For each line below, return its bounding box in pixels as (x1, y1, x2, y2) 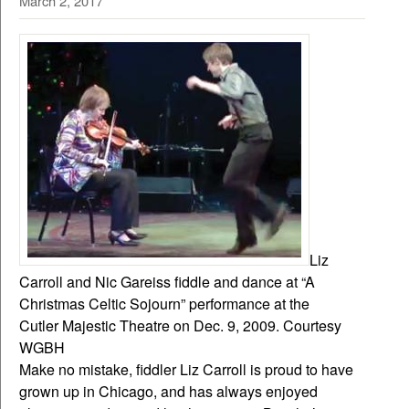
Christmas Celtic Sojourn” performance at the (19, 293, 309, 315)
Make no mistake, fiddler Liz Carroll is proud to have (19, 359, 353, 381)
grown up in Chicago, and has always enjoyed (19, 381, 318, 403)
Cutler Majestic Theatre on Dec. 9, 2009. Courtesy (19, 315, 341, 337)
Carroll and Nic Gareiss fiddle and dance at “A (19, 271, 315, 293)
